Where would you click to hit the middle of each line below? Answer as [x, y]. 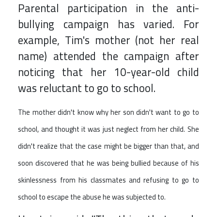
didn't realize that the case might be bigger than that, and [108, 146]
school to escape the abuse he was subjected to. [92, 197]
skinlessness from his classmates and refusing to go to [108, 180]
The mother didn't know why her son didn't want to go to [108, 112]
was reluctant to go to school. [87, 88]
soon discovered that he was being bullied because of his [108, 163]
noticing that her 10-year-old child [108, 72]
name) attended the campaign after [108, 56]
